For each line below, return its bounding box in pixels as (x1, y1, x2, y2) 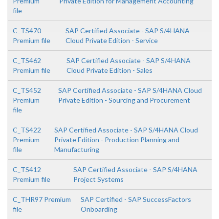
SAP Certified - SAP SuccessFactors (80, 195, 191, 203)
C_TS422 (13, 126, 41, 134)
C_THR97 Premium (13, 195, 71, 203)
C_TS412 (13, 165, 41, 174)
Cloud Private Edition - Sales (66, 66, 153, 74)
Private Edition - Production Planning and (54, 135, 180, 144)
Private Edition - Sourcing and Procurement (58, 96, 190, 104)
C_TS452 (13, 86, 41, 94)
